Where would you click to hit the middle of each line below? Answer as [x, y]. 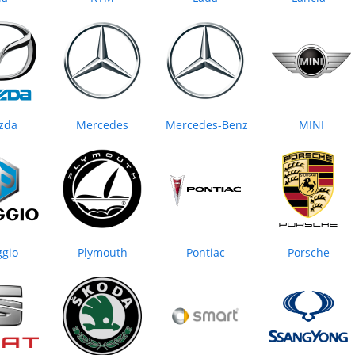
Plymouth [102, 253]
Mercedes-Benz [207, 125]
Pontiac [205, 253]
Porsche [308, 253]
